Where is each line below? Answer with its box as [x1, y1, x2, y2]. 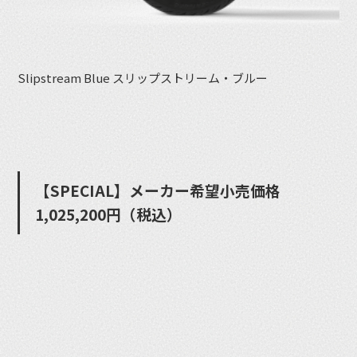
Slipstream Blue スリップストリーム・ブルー [18, 69, 269, 86]
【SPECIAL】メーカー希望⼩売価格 [35, 179, 281, 202]
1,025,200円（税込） [35, 203, 182, 226]
